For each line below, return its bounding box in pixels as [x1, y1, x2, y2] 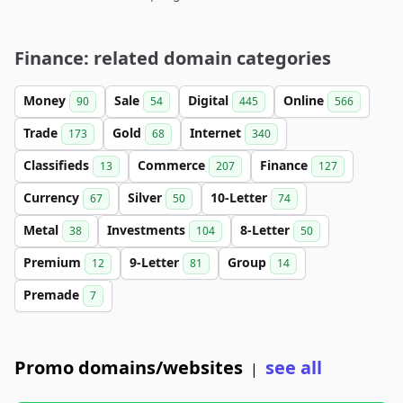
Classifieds [23, 157, 93, 174]
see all [265, 355, 322, 380]
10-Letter [210, 189, 271, 206]
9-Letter [130, 254, 183, 271]
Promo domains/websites [14, 355, 243, 380]
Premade [23, 286, 83, 303]
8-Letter [240, 221, 293, 238]
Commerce [138, 157, 209, 174]
